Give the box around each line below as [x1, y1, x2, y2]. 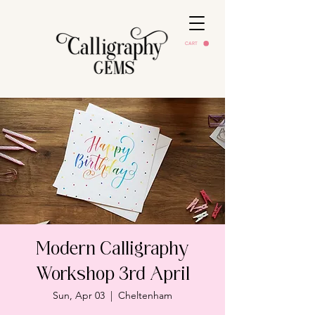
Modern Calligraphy [36, 240, 189, 262]
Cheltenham [118, 289, 172, 302]
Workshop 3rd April [35, 266, 190, 287]
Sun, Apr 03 [53, 289, 105, 302]
